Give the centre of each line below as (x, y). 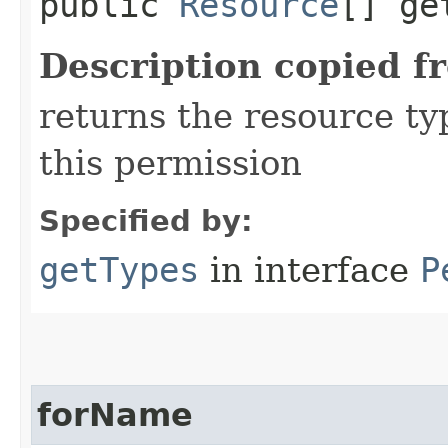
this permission (170, 162)
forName (115, 414)
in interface (309, 269)
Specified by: (146, 220)
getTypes (119, 269)
